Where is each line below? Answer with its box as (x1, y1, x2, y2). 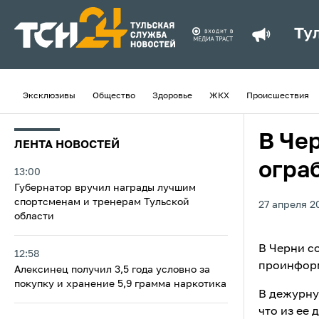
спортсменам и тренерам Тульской (14, 197, 189, 207)
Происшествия (246, 92, 309, 100)
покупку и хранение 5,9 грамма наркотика (14, 279, 226, 289)
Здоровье (152, 92, 192, 100)
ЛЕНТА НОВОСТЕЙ (14, 140, 120, 151)
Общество (93, 92, 135, 100)
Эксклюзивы (23, 92, 75, 100)
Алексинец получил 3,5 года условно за (14, 265, 210, 275)
